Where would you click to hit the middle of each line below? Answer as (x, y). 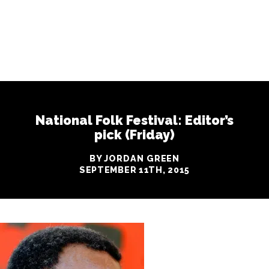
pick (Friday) (134, 134)
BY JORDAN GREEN (134, 158)
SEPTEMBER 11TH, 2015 (134, 169)
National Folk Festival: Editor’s (134, 120)
